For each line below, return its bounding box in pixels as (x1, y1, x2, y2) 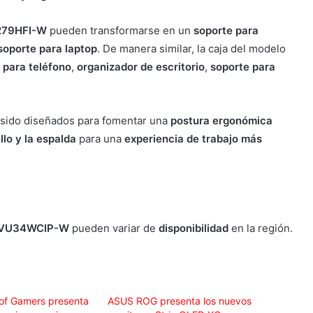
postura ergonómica (170, 114, 272, 128)
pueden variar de (68, 221, 159, 235)
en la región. (228, 221, 293, 235)
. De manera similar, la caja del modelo (96, 42, 286, 56)
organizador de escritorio (76, 60, 205, 74)
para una (75, 132, 124, 146)
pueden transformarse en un (46, 24, 194, 38)
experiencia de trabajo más (124, 132, 262, 146)
